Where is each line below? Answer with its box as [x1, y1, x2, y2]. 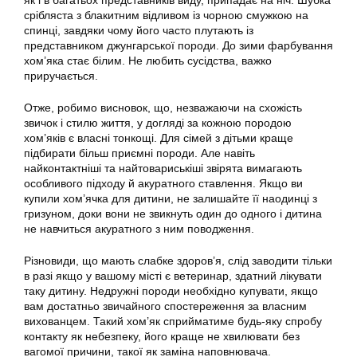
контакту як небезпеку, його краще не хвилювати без [24, 330, 300, 343]
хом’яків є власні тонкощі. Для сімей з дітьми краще [24, 131, 293, 144]
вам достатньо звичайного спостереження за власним [24, 300, 307, 312]
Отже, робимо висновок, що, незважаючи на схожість [24, 101, 302, 114]
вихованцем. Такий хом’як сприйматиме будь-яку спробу [24, 315, 322, 328]
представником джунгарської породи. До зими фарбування [24, 39, 333, 52]
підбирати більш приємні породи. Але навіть [24, 147, 255, 159]
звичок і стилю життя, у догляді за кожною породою [24, 116, 292, 129]
